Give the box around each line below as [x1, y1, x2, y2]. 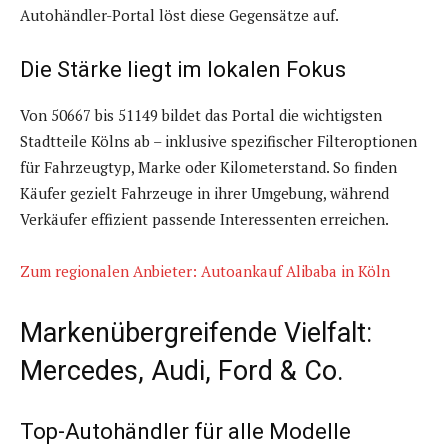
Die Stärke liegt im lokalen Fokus [20, 57, 346, 83]
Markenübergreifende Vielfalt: [20, 317, 372, 350]
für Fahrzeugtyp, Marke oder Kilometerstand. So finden [20, 157, 397, 178]
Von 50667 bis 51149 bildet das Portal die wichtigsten [20, 105, 382, 126]
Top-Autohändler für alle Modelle [20, 419, 351, 445]
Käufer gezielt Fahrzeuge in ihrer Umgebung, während [20, 183, 389, 204]
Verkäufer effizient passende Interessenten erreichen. [20, 209, 389, 230]
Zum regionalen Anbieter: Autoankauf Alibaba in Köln [20, 261, 390, 282]
